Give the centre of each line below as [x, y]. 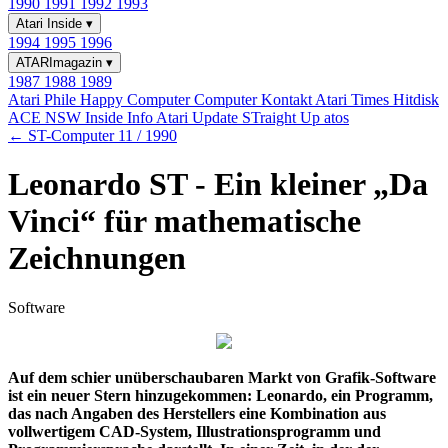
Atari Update [199, 117]
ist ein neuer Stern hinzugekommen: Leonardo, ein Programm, [220, 395]
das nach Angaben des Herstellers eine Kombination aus [197, 413]
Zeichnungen [97, 258]
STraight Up [283, 117]
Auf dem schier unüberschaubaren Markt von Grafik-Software [222, 377]
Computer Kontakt [254, 99]
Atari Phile [44, 99]
